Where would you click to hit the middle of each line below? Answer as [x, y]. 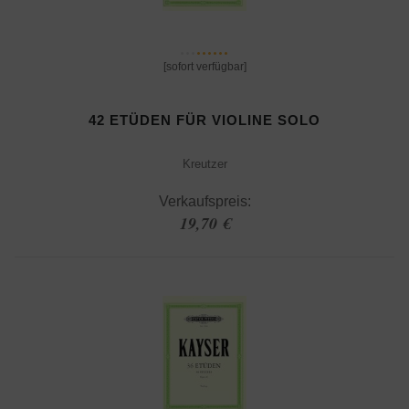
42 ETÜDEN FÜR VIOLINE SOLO [204, 120]
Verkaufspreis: [204, 201]
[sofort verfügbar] [204, 66]
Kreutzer [204, 163]
